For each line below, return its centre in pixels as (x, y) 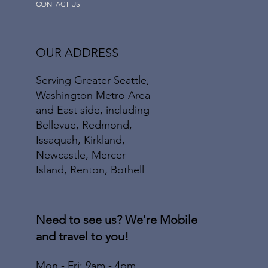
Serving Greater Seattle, (93, 80)
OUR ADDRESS (77, 53)
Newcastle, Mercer (81, 155)
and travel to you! (82, 237)
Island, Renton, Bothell (90, 170)
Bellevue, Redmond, (84, 125)
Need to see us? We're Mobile (117, 220)
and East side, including (93, 110)
